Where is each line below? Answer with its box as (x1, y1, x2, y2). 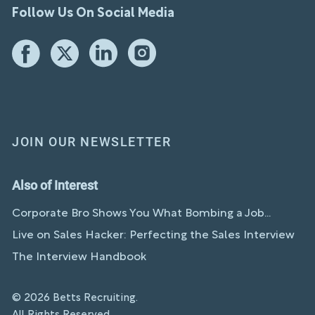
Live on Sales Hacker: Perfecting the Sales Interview (12, 230, 295, 240)
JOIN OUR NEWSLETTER (12, 134, 172, 149)
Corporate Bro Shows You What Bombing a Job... (12, 208, 271, 219)
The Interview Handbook (12, 252, 146, 262)
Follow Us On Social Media (12, 7, 174, 20)
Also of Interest (12, 177, 98, 193)
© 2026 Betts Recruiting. (12, 292, 138, 303)
